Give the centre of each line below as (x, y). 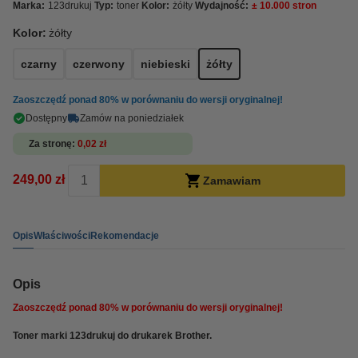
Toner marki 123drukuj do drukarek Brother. (112, 336)
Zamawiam (231, 181)
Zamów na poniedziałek (132, 118)
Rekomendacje (125, 235)
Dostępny (46, 118)
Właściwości (62, 235)
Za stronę (50, 144)
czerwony (99, 64)
